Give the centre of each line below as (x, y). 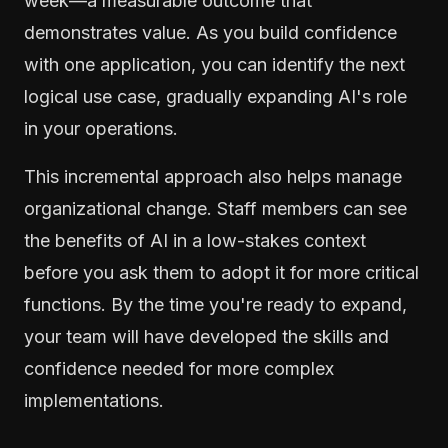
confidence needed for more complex (179, 368)
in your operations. (101, 128)
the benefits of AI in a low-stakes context (195, 240)
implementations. (94, 400)
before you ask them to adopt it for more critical (221, 272)
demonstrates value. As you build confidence (210, 32)
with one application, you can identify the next (214, 64)
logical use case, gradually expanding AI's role (215, 96)
